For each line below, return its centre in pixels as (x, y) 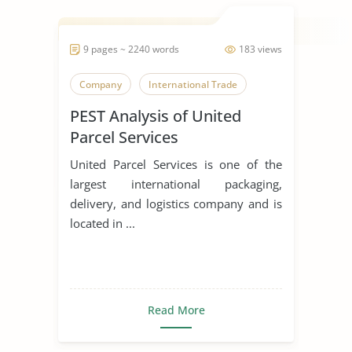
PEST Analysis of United (156, 115)
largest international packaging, (176, 183)
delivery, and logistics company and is (176, 203)
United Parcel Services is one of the (176, 164)
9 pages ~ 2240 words (131, 49)
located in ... (103, 223)
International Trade (193, 84)
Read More (176, 310)
